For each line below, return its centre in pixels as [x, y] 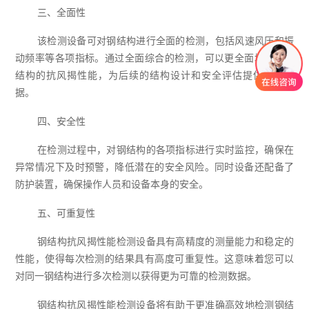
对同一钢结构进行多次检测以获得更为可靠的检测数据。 [136, 276]
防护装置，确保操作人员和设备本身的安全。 [111, 185]
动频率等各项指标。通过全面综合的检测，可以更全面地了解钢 [154, 58]
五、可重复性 [66, 213]
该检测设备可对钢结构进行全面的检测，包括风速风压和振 [166, 41]
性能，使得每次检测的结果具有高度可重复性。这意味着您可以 [154, 259]
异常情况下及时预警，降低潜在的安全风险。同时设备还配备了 [154, 167]
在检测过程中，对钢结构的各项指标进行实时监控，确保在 [166, 150]
